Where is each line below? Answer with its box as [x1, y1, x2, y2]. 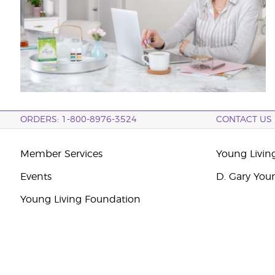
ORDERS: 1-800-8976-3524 [20, 115, 137, 124]
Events [20, 172, 52, 182]
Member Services [20, 149, 103, 159]
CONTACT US [216, 115, 273, 124]
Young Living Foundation [20, 195, 141, 204]
